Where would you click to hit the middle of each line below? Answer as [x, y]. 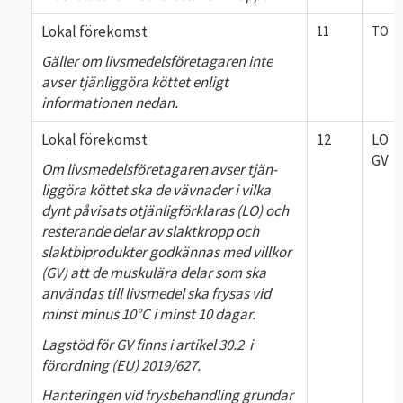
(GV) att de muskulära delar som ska [154, 273]
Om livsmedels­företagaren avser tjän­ [159, 169]
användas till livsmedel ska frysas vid [156, 293]
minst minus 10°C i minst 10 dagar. [148, 314]
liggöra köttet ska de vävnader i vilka [156, 190]
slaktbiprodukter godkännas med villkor [166, 252]
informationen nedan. [110, 103]
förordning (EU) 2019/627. [122, 365]
